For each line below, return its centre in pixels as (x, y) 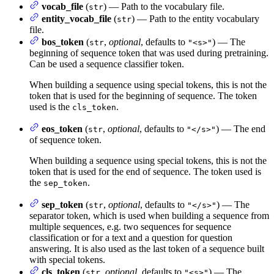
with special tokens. (67, 260)
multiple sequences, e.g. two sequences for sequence (130, 227)
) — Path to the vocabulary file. (164, 7)
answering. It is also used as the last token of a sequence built (147, 249)
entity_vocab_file (76, 19)
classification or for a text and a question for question (131, 238)
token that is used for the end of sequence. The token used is (145, 172)
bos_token (63, 42)
